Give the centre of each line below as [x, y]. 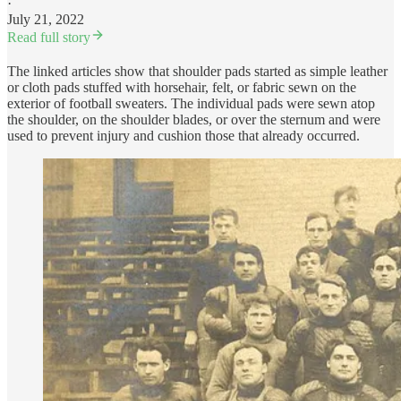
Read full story [49, 37]
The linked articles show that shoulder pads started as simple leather [197, 71]
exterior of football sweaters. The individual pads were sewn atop [191, 103]
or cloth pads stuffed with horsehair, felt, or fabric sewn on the [182, 87]
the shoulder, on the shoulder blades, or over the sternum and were [194, 119]
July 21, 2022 [46, 19]
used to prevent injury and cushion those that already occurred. [183, 135]
